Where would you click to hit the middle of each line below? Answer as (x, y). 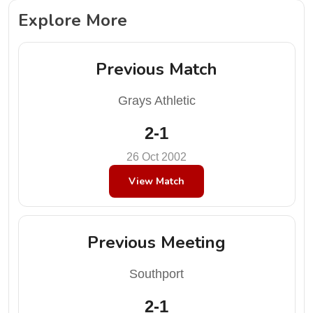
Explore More (72, 20)
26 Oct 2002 (156, 156)
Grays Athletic (156, 100)
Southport (156, 274)
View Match (156, 181)
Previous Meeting (156, 242)
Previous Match (156, 69)
